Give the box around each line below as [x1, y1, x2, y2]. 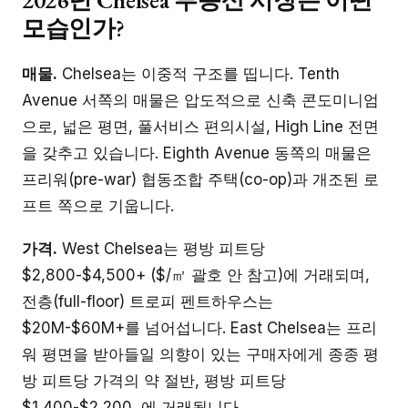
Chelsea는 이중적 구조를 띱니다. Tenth [57, 64, 340, 83]
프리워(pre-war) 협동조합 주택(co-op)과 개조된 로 [22, 169, 379, 189]
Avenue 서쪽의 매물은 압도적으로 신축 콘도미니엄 [22, 90, 379, 109]
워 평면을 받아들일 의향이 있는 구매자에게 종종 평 [22, 345, 379, 364]
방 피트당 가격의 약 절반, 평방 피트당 [22, 372, 286, 391]
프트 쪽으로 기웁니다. [22, 196, 174, 215]
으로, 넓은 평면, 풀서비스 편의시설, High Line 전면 [22, 117, 379, 136]
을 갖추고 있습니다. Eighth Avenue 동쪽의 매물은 [22, 143, 372, 162]
